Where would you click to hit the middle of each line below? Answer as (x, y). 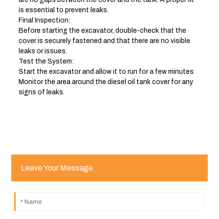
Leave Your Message (57, 168)
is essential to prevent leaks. (63, 10)
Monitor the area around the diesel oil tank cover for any (106, 82)
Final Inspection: (44, 20)
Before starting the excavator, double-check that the (102, 30)
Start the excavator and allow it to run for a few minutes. (107, 71)
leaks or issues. (43, 51)
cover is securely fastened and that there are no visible (104, 41)
